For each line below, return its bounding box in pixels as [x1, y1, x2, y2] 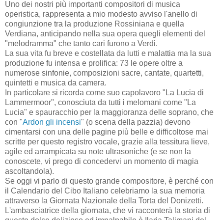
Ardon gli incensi [23, 118, 81, 127]
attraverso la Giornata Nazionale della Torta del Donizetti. [5, 196, 203, 205]
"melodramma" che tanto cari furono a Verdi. [5, 39, 158, 48]
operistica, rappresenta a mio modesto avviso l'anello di [5, 10, 197, 19]
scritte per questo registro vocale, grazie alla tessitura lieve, [5, 137, 210, 146]
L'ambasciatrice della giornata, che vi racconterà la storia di [5, 206, 210, 215]
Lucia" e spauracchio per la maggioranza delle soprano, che [5, 108, 214, 117]
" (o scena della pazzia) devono [81, 118, 191, 127]
